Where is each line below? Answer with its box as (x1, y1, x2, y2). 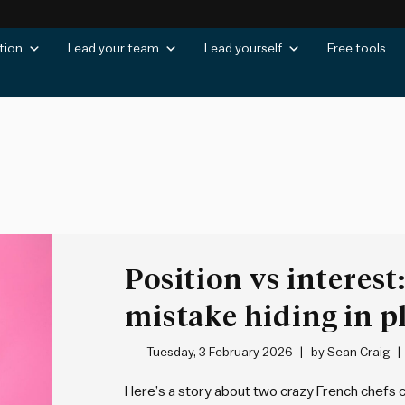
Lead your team (68, 42, 159, 55)
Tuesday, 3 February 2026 (146, 346, 292, 359)
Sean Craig (326, 346, 390, 359)
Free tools (327, 42, 386, 55)
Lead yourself (204, 42, 282, 55)
